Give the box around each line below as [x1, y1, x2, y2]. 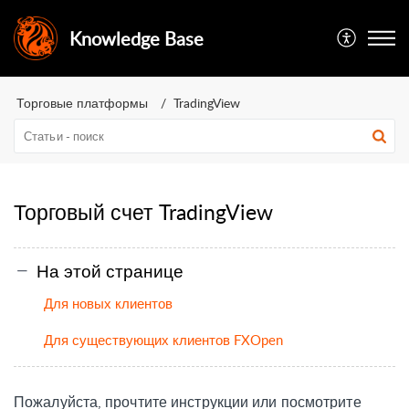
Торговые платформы [16, 94, 148, 111]
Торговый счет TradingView [14, 197, 273, 226]
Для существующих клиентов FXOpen [44, 330, 283, 349]
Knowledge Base [68, 26, 204, 51]
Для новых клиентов [44, 293, 173, 312]
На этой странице [37, 257, 184, 283]
